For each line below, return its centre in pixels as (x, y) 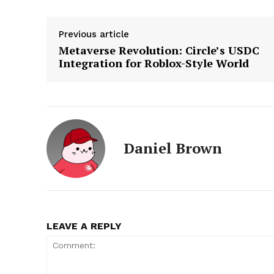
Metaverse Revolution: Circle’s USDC (159, 50)
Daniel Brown (173, 148)
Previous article (94, 35)
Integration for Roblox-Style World (154, 63)
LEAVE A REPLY (84, 226)
